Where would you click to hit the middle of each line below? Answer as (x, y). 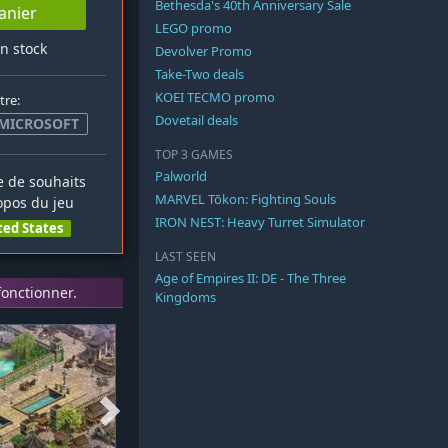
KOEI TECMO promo (215, 97)
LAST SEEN (185, 257)
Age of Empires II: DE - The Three (250, 278)
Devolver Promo (203, 51)
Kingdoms (185, 297)
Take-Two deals (199, 74)
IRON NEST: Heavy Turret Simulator (260, 222)
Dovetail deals (196, 120)
